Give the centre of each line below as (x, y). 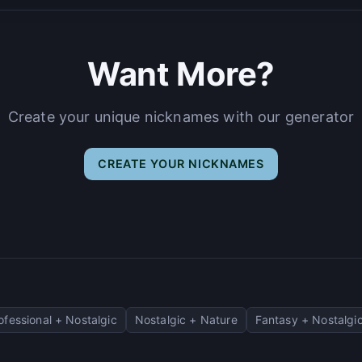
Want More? (181, 74)
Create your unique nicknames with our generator (181, 116)
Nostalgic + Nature (186, 319)
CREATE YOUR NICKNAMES (181, 163)
